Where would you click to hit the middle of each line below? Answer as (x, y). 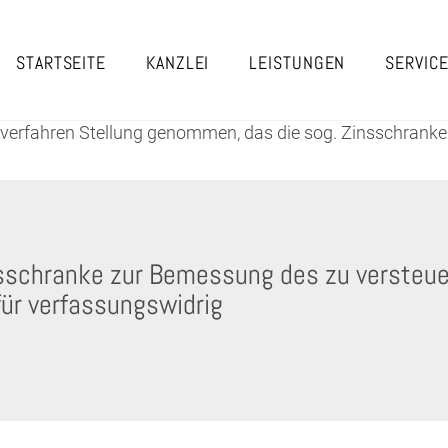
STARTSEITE (61, 62)
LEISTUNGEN (297, 62)
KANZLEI (178, 62)
